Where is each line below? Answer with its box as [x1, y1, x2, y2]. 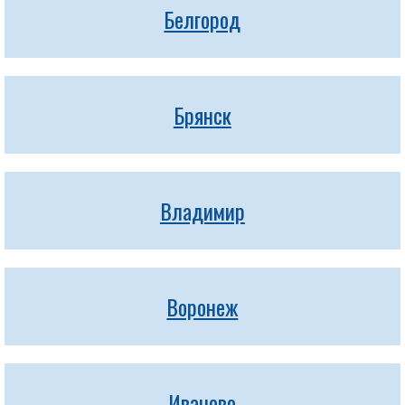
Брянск [173, 99, 231, 131]
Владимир [159, 194, 245, 227]
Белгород [164, 3, 241, 35]
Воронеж [166, 290, 239, 323]
